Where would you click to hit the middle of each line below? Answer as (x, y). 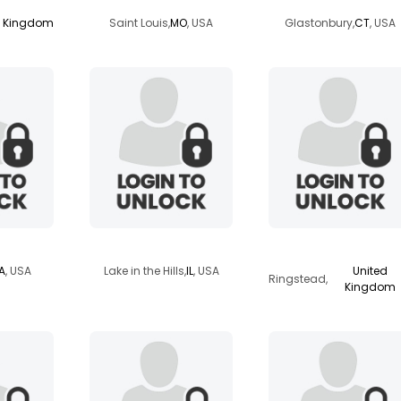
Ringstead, (298, 279)
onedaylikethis (340, 246)
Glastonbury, (320, 23)
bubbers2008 (161, 246)
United (370, 271)
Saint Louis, (140, 23)
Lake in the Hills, (145, 271)
